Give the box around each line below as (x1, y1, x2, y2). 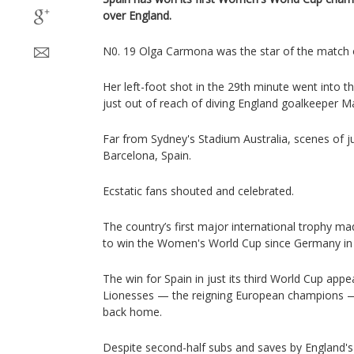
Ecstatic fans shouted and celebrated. (103, 183, 294, 198)
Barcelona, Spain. (103, 148, 191, 163)
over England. (103, 8, 171, 23)
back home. (103, 304, 162, 319)
